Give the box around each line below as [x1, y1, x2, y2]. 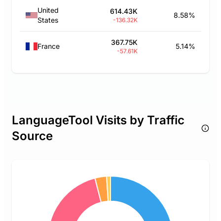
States [37, 16, 58, 24]
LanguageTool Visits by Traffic [12, 113, 184, 127]
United [37, 6, 59, 14]
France [37, 42, 60, 50]
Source [12, 129, 53, 143]
